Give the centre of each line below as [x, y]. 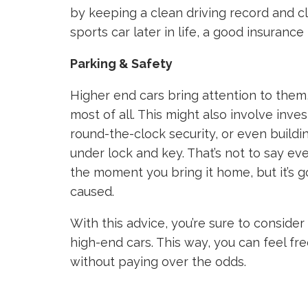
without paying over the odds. [158, 262]
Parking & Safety [121, 64]
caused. [92, 191]
